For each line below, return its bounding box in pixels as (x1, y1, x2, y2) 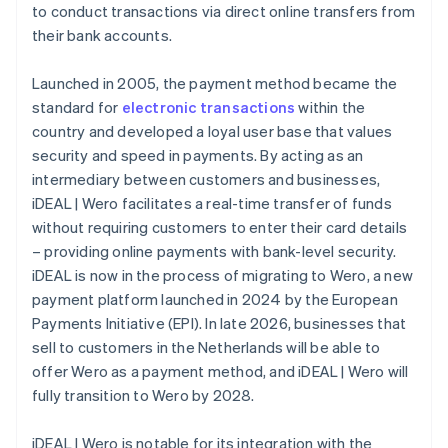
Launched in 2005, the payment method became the (32, 73, 398, 94)
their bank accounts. (32, 25, 172, 46)
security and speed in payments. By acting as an (32, 145, 364, 166)
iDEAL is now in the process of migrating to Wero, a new (32, 265, 414, 286)
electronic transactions (121, 97, 296, 118)
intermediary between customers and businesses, (32, 169, 381, 190)
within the (295, 97, 366, 118)
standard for (32, 97, 122, 118)
